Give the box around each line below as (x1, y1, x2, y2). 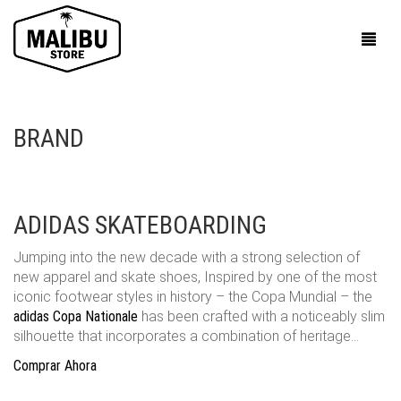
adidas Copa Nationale (13, 308, 138, 325)
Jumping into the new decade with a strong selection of (13, 249, 360, 266)
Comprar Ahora (13, 357, 97, 374)
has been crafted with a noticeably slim (138, 308, 385, 325)
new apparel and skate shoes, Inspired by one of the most (13, 269, 377, 286)
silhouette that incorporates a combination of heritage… (13, 328, 359, 345)
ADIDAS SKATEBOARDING (13, 210, 267, 240)
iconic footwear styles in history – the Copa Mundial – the (13, 288, 372, 305)
